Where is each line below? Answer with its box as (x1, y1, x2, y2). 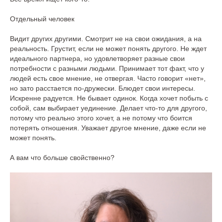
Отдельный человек (10, 15, 74, 23)
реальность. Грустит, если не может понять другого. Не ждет (10, 45, 207, 53)
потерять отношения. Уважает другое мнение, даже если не (10, 124, 206, 132)
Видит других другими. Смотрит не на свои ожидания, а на (10, 35, 202, 43)
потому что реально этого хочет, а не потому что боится (10, 114, 192, 122)
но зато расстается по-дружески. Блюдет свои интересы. (10, 84, 195, 92)
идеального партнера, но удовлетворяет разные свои (10, 55, 185, 62)
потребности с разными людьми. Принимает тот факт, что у (10, 64, 204, 72)
